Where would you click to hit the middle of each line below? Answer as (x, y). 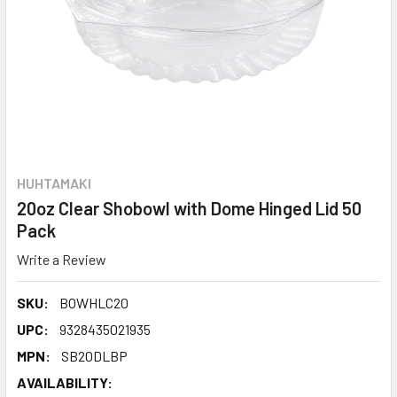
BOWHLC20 (94, 302)
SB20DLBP (94, 355)
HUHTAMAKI (54, 183)
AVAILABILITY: (65, 382)
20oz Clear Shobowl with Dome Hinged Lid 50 (189, 208)
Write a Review (62, 259)
